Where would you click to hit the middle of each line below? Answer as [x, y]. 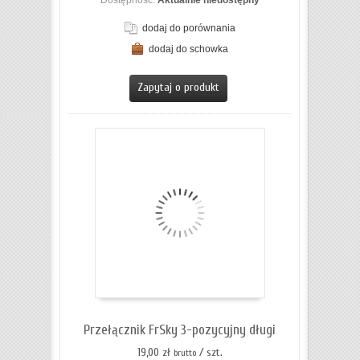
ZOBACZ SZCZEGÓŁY [190, 66]
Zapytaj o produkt [178, 88]
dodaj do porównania [188, 29]
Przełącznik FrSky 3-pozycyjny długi [180, 330]
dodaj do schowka [188, 49]
